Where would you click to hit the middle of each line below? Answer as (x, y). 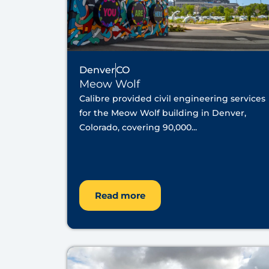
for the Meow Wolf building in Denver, (163, 113)
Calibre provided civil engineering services (172, 98)
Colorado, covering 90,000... (138, 127)
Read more (120, 196)
